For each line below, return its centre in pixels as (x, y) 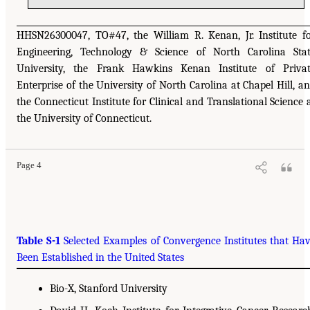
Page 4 (29, 165)
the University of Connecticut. (84, 118)
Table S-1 (39, 240)
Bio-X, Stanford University (109, 288)
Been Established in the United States (100, 257)
